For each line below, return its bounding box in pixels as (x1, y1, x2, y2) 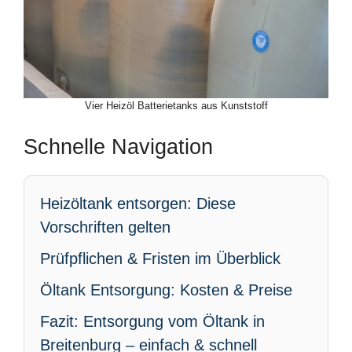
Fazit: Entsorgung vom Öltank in (40, 313, 265, 330)
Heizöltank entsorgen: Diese (40, 195, 236, 212)
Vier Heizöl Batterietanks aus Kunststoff (84, 100, 268, 112)
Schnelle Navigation (24, 135, 213, 159)
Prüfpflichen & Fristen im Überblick (40, 250, 280, 267)
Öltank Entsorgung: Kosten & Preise (40, 281, 292, 299)
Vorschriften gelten (40, 218, 170, 236)
